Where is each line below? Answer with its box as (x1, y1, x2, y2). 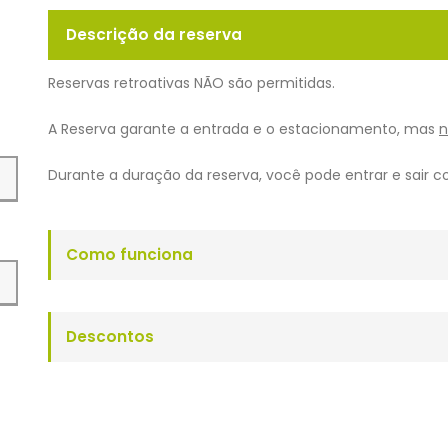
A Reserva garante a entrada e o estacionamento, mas (48, 118, 439, 139)
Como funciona (66, 243, 193, 265)
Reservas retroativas (48, 72, 194, 93)
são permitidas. (224, 72, 335, 93)
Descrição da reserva (66, 23, 242, 45)
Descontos (66, 325, 154, 347)
